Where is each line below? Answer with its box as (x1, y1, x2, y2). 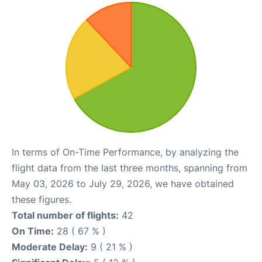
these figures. (12, 193, 71, 205)
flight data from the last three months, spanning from (12, 161, 247, 174)
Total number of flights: (12, 209, 119, 221)
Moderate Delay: (12, 240, 88, 253)
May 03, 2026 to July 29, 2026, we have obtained (12, 177, 234, 189)
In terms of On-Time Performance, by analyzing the (12, 146, 239, 158)
